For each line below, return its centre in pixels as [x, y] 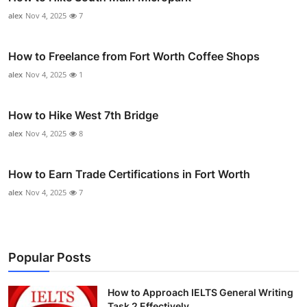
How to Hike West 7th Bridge [83, 115]
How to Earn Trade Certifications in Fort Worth [129, 174]
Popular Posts [50, 257]
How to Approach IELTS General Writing [200, 292]
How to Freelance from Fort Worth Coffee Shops [134, 56]
